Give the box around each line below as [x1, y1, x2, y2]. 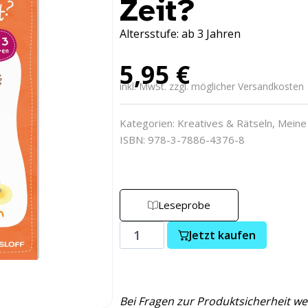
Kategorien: [120, 116, 177, 130]
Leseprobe [158, 198, 210, 212]
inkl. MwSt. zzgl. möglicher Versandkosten [120, 80, 304, 93]
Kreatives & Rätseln [177, 116, 272, 130]
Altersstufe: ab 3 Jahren [120, 26, 241, 41]
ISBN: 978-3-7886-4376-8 [120, 133, 245, 146]
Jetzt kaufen [189, 228, 256, 243]
